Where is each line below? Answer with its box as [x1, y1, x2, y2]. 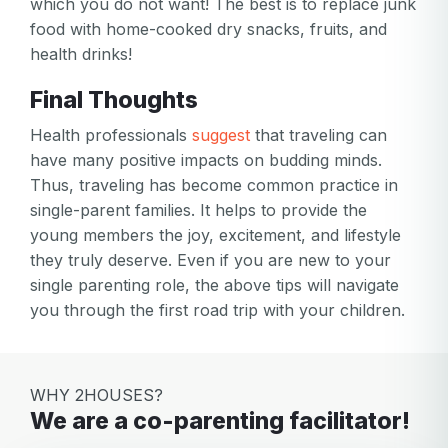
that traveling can [250, 124, 387, 145]
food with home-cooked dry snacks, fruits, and [30, 18, 387, 39]
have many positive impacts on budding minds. [30, 149, 382, 170]
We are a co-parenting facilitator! [53, 406, 410, 435]
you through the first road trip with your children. [30, 299, 405, 320]
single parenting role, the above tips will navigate [30, 274, 399, 295]
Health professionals [30, 124, 192, 145]
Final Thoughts [43, 85, 198, 114]
